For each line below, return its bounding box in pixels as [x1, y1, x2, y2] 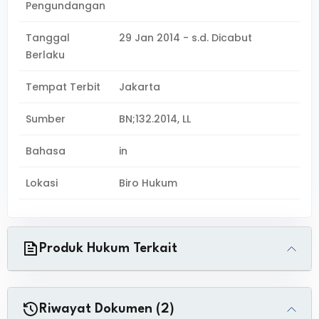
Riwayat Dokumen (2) [39, 303, 174, 315]
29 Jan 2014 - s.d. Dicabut [119, 31, 253, 45]
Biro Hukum [119, 176, 178, 190]
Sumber [26, 112, 66, 126]
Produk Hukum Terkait [39, 242, 177, 255]
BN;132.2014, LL [119, 112, 192, 126]
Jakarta [119, 80, 161, 94]
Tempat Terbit [26, 80, 100, 94]
